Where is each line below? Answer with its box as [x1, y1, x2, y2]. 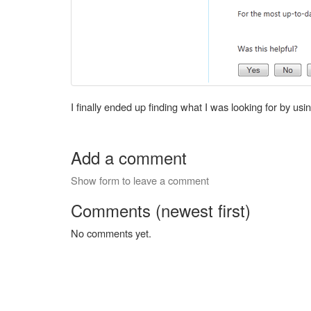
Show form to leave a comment [71, 173, 209, 187]
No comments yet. [71, 226, 151, 240]
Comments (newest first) [71, 198, 251, 222]
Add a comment [71, 145, 187, 169]
